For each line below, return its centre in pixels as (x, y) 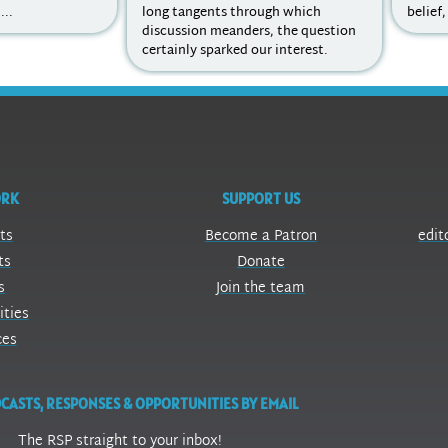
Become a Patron (260, 237)
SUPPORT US (260, 199)
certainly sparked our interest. (235, 51)
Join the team (261, 289)
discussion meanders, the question (249, 32)
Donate (260, 263)
